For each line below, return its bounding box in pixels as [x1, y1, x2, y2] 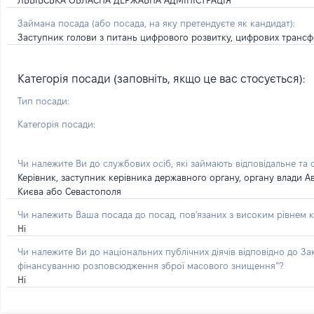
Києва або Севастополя [18, 186, 121, 196]
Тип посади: [18, 96, 69, 106]
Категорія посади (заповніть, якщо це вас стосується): [18, 73, 305, 85]
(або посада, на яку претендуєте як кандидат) [92, 18, 293, 28]
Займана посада [18, 18, 92, 28]
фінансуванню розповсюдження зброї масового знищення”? [18, 261, 283, 271]
